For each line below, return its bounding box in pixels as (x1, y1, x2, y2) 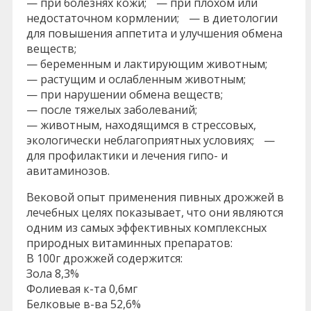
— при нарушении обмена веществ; (26, 86, 223, 102)
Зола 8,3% (26, 265, 79, 281)
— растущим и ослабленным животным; (26, 71, 246, 87)
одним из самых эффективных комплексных (26, 219, 267, 235)
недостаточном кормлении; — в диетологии (26, 10, 278, 26)
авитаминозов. (26, 162, 110, 178)
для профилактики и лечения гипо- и (26, 147, 228, 163)
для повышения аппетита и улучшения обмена (26, 25, 283, 41)
